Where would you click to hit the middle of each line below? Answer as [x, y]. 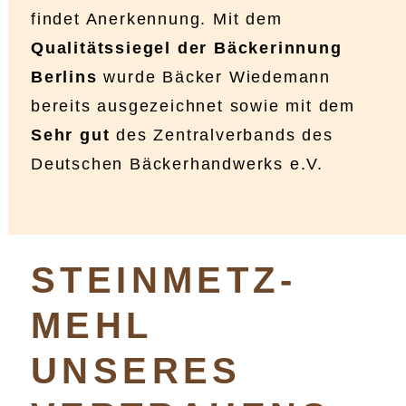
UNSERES [136, 371]
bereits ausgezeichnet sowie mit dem [193, 106]
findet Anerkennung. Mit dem [157, 19]
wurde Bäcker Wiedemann [214, 77]
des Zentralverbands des [222, 135]
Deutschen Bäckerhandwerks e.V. [177, 164]
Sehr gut [71, 135]
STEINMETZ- [164, 280]
